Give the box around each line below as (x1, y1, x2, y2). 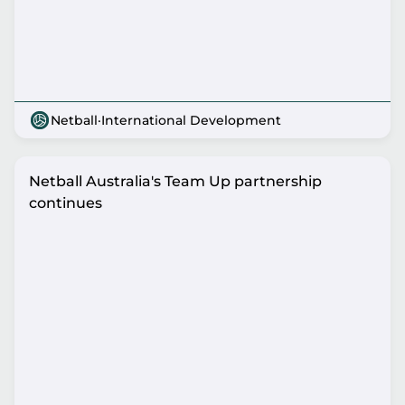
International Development (101, 111, 281, 128)
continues (29, 194, 102, 212)
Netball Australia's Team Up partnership (29, 173, 322, 190)
